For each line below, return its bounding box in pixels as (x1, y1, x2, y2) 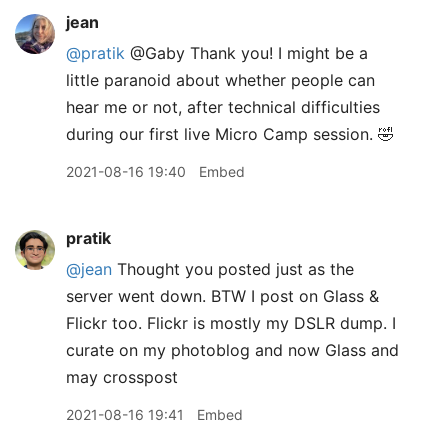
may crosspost (66, 367, 178, 387)
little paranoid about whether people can (66, 70, 375, 90)
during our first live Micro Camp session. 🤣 (66, 124, 394, 144)
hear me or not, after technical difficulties (66, 97, 380, 117)
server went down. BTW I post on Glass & (66, 286, 379, 306)
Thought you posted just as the (112, 259, 354, 279)
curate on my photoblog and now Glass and (66, 340, 399, 360)
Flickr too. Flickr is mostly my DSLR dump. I (66, 313, 396, 333)
